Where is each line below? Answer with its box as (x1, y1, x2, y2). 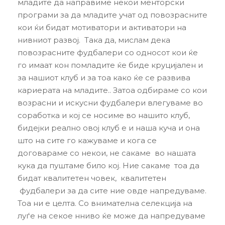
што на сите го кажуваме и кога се (18, 136, 157, 145)
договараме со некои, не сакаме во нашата (18, 148, 196, 158)
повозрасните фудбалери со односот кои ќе (18, 48, 198, 57)
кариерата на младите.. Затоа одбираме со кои (18, 85, 207, 95)
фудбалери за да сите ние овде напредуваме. (18, 186, 206, 195)
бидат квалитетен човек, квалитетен (18, 173, 166, 183)
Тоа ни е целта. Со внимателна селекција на (18, 198, 192, 208)
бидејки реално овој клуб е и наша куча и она (18, 123, 200, 133)
